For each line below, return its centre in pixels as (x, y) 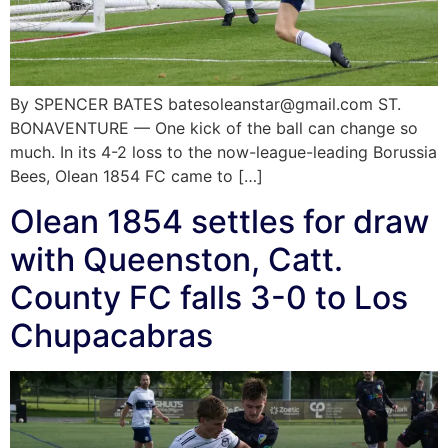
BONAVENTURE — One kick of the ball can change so (214, 128)
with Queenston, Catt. (176, 259)
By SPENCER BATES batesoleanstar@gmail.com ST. (205, 104)
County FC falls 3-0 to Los (209, 297)
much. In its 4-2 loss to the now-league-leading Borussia (223, 152)
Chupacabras (111, 335)
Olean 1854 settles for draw (219, 221)
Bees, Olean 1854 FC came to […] (136, 176)
